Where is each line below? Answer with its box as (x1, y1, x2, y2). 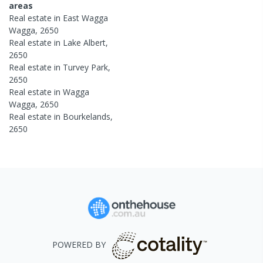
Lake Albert (63, 36, 106, 48)
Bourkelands (63, 110, 110, 122)
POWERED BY (52, 239, 106, 251)
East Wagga (63, 12, 108, 23)
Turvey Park (63, 61, 108, 73)
